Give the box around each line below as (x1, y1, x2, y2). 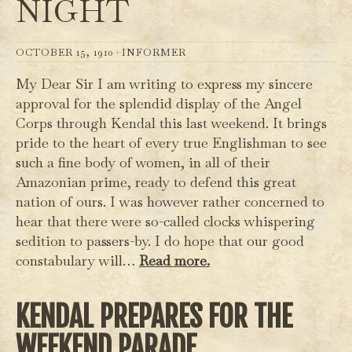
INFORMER (122, 46, 186, 60)
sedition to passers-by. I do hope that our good (16, 232, 304, 251)
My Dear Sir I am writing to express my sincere (16, 75, 313, 93)
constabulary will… (16, 251, 139, 270)
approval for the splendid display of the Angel (16, 94, 302, 113)
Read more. (139, 251, 210, 270)
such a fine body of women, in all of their (16, 153, 270, 172)
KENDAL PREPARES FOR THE (16, 299, 292, 335)
